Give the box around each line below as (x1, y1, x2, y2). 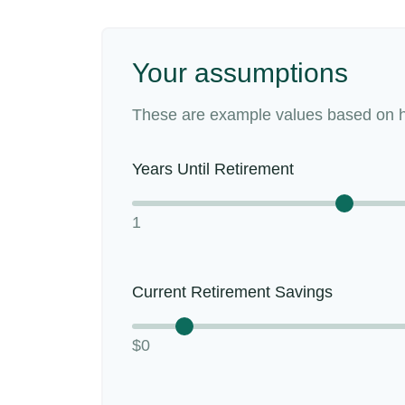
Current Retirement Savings (132, 283, 333, 301)
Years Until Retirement (132, 160, 294, 178)
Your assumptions (132, 58, 348, 88)
